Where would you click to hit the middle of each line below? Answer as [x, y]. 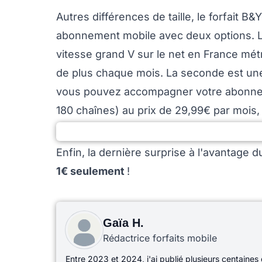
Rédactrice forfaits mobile [160, 238]
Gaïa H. [123, 223]
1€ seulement [92, 171]
